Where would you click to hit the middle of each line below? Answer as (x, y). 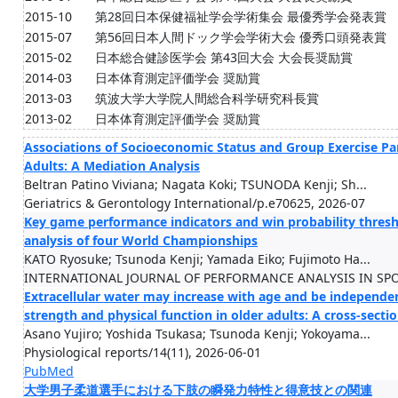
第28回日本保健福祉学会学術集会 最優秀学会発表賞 (241, 16)
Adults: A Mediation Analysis (112, 166)
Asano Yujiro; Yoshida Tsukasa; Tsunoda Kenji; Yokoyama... (197, 334)
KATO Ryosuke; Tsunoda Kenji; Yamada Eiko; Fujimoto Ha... (197, 259)
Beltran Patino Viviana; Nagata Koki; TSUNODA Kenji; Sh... (195, 184)
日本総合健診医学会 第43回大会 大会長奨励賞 (224, 57)
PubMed (49, 371)
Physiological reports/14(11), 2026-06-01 (143, 352)
